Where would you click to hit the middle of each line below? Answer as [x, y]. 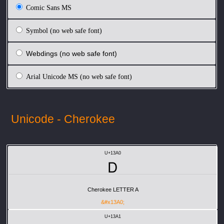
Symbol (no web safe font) [64, 30]
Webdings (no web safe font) [72, 53]
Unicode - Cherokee [63, 119]
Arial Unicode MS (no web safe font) [79, 76]
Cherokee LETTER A [113, 189]
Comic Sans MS [49, 7]
